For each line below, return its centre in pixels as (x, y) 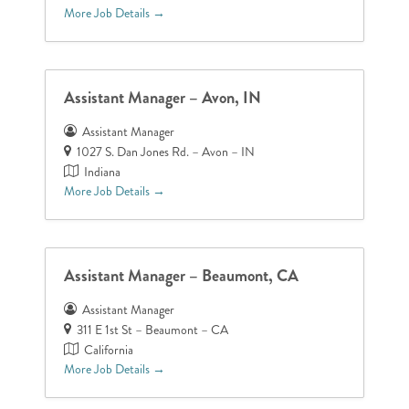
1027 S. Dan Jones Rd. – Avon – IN (166, 152)
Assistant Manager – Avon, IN (163, 97)
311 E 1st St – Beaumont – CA (153, 330)
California (109, 350)
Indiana (103, 172)
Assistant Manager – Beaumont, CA (182, 275)
